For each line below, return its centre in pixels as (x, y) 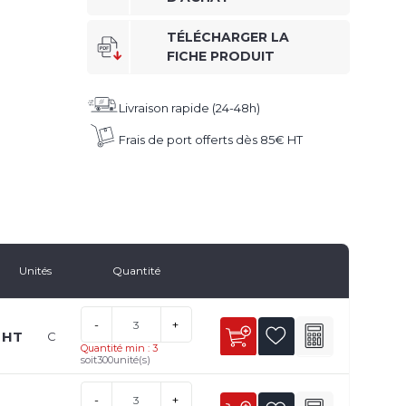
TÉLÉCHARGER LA (228, 38)
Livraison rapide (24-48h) (189, 108)
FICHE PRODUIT (221, 57)
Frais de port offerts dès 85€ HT (211, 140)
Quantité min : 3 (119, 348)
